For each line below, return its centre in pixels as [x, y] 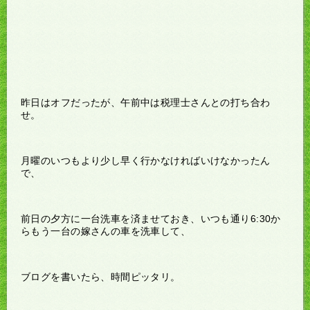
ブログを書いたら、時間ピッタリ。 [101, 276]
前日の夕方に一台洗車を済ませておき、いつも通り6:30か [151, 218]
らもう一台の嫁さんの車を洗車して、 [106, 231]
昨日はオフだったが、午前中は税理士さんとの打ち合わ [146, 102]
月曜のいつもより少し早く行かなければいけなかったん [146, 160]
